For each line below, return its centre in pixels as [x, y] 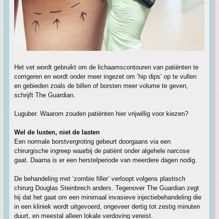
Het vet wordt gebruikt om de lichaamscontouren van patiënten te [106, 67]
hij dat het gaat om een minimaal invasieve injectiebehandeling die [108, 197]
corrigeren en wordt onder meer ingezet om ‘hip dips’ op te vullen [105, 77]
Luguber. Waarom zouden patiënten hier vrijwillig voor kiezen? [101, 114]
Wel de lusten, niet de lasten [57, 132]
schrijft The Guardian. [45, 95]
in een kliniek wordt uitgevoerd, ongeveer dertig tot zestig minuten [107, 207]
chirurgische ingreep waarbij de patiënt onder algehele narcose [102, 151]
